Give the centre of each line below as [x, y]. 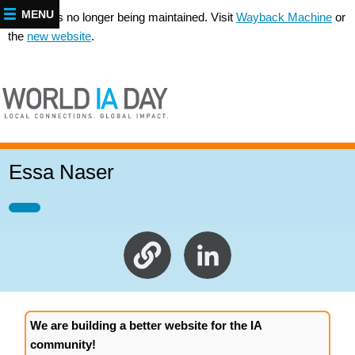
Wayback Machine [284, 17]
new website [59, 36]
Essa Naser [61, 172]
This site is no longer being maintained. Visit [122, 17]
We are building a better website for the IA [145, 326]
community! [63, 345]
